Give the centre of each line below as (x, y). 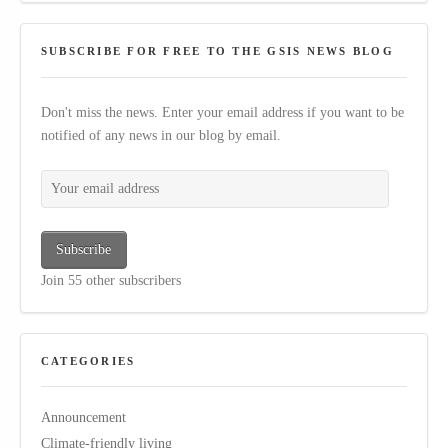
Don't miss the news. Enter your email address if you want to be (222, 111)
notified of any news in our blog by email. (161, 134)
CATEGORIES (88, 360)
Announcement (83, 417)
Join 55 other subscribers (111, 279)
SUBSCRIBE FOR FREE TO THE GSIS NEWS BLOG (217, 51)
